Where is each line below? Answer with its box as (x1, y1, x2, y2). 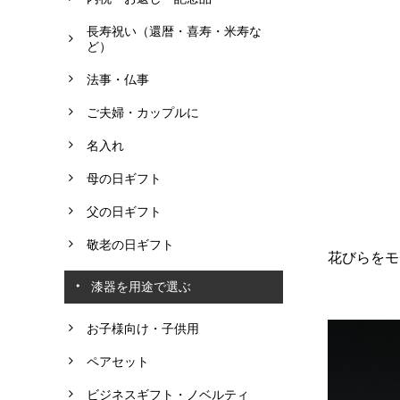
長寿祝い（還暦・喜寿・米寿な (87, 23, 262, 38)
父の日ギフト (87, 204, 162, 219)
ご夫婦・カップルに (87, 104, 199, 120)
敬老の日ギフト (87, 237, 174, 252)
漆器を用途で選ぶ (91, 279, 191, 294)
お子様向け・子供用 (87, 321, 199, 336)
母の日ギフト (87, 171, 162, 186)
